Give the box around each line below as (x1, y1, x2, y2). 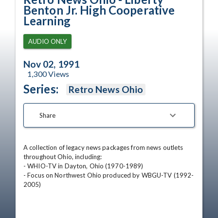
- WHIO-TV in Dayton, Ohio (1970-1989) (23, 162, 144, 170)
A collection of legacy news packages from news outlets (23, 144, 183, 151)
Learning (23, 14, 71, 28)
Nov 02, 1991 (23, 58, 79, 70)
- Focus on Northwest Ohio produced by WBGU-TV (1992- (23, 171, 194, 179)
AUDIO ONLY (28, 37, 67, 45)
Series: (23, 82, 58, 96)
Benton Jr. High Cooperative (23, 3, 175, 17)
